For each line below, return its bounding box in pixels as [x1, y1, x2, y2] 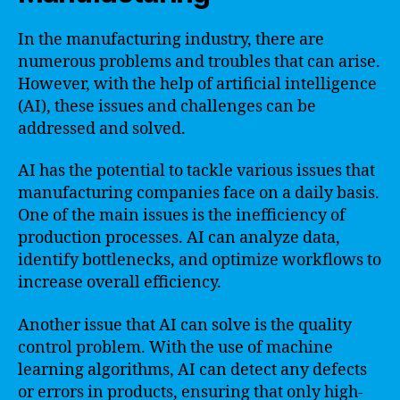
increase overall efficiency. [18, 272, 221, 293]
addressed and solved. [18, 118, 186, 139]
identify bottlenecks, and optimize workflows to [18, 250, 381, 271]
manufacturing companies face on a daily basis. [18, 183, 379, 204]
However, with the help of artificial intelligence [18, 73, 377, 95]
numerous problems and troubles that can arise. [18, 51, 380, 72]
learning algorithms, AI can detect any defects [18, 359, 367, 380]
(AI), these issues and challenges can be [18, 96, 316, 117]
